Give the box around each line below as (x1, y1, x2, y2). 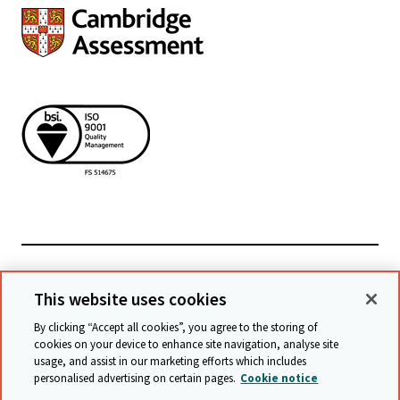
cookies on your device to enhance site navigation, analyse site (34, 337, 339, 352)
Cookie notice (240, 371, 319, 386)
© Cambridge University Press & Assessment (49, 352, 322, 371)
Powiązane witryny (131, 268, 246, 287)
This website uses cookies (34, 288, 228, 310)
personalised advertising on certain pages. (34, 371, 237, 386)
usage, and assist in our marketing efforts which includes (34, 354, 307, 369)
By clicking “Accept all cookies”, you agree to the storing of (34, 320, 318, 335)
